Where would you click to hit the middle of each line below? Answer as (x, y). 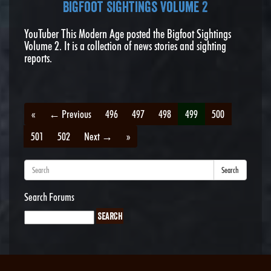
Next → (98, 136)
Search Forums (49, 197)
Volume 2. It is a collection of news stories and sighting (125, 46)
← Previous (70, 114)
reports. (38, 58)
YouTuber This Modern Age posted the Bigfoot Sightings (128, 34)
